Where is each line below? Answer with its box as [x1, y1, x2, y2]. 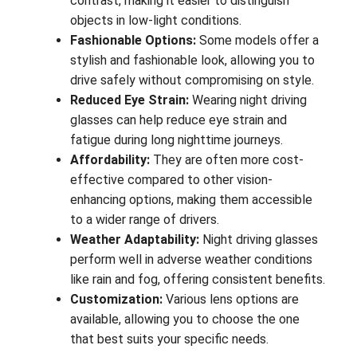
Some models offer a [196, 33, 319, 49]
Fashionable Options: [70, 33, 196, 49]
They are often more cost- [150, 152, 304, 168]
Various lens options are [163, 292, 299, 308]
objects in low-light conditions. [70, 13, 241, 29]
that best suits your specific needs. [70, 331, 269, 347]
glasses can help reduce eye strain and [70, 112, 287, 128]
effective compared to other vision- [70, 172, 273, 188]
